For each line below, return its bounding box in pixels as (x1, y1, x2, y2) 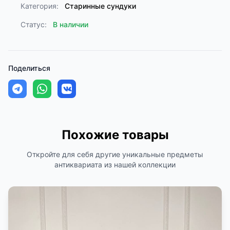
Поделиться (8, 64, 50, 72)
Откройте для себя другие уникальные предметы (27, 150, 203, 159)
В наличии (53, 20, 88, 29)
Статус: (21, 20, 47, 29)
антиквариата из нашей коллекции (54, 160, 176, 169)
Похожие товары (61, 127, 169, 142)
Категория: (21, 2, 59, 10)
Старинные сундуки (65, 2, 136, 10)
